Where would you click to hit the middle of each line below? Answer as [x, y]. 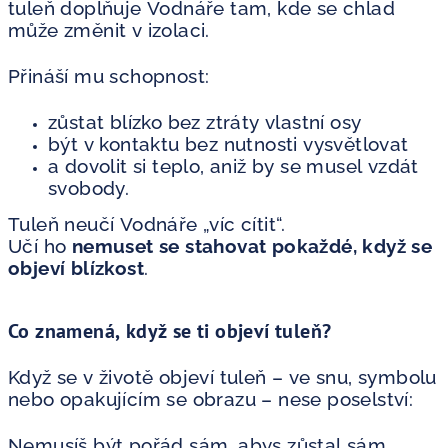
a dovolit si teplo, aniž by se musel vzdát [233, 165]
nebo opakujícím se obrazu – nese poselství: [211, 398]
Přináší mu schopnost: [109, 75]
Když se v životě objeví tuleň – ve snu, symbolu [222, 376]
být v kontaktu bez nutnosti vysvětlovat [228, 143]
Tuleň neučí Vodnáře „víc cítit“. [147, 223]
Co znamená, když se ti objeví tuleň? [170, 330]
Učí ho [40, 245]
